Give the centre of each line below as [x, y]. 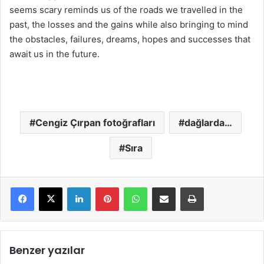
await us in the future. [55, 54]
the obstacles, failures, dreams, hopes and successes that [130, 39]
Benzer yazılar [47, 250]
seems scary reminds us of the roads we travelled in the [126, 10]
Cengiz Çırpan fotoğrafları [95, 123]
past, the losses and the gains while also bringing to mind [129, 24]
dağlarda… [208, 123]
